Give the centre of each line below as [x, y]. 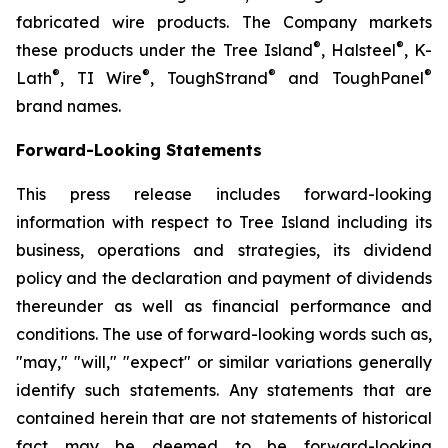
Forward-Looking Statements [139, 150]
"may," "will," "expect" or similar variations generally [224, 362]
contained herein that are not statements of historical [224, 418]
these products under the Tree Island [164, 50]
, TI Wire [101, 78]
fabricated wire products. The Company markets [224, 22]
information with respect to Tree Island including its [224, 222]
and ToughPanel [350, 78]
